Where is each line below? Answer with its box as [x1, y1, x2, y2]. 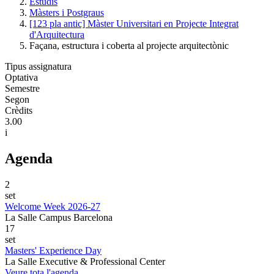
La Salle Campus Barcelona [5, 212, 113, 223]
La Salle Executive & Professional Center [5, 256, 165, 267]
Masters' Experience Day [5, 245, 102, 256]
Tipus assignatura [5, 61, 72, 72]
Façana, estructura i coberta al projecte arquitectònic [29, 40, 229, 51]
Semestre [5, 83, 40, 94]
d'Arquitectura [29, 29, 84, 40]
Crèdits [5, 105, 32, 116]
